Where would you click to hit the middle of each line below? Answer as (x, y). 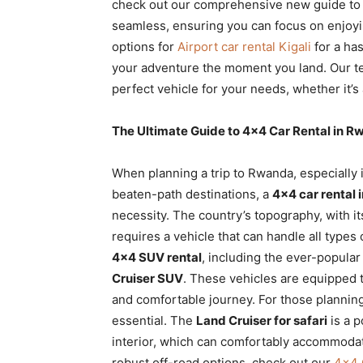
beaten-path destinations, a (192, 194)
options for (145, 47)
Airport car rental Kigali (244, 47)
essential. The (154, 320)
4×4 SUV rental (157, 257)
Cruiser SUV (147, 278)
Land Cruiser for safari (262, 320)
